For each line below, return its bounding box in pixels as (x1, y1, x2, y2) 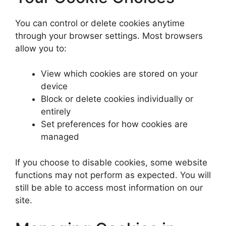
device (41, 81, 68, 91)
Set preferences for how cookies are (41, 119, 188, 129)
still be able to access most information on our (15, 182, 203, 193)
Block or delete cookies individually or (41, 94, 193, 104)
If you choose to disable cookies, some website (15, 157, 207, 167)
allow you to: (15, 43, 67, 53)
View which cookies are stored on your (41, 69, 198, 79)
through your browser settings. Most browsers (15, 30, 203, 41)
